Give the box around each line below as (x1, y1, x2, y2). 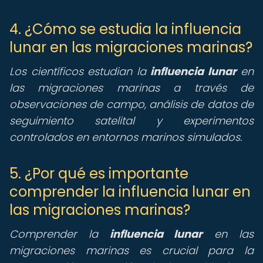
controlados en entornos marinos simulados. (9, 130, 242, 144)
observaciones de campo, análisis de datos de (9, 97, 254, 112)
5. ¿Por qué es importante (9, 164, 188, 183)
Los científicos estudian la (9, 64, 150, 79)
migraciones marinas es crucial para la (9, 243, 254, 258)
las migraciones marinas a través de (9, 80, 254, 95)
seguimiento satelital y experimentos (9, 113, 254, 128)
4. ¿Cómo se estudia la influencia (9, 19, 241, 39)
